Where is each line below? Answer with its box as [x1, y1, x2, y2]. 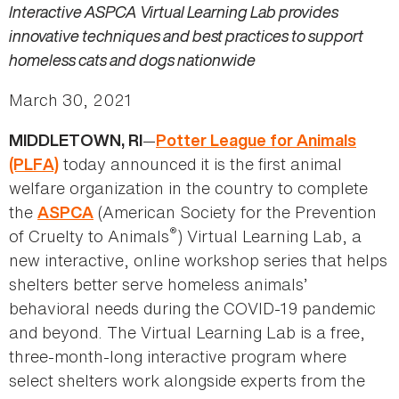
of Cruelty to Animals [9, 224, 169, 248]
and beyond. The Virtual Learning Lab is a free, [9, 321, 365, 345]
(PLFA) [9, 153, 59, 176]
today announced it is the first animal [59, 152, 342, 176]
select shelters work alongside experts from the [9, 369, 365, 393]
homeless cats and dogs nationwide [9, 48, 256, 72]
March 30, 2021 [9, 88, 132, 112]
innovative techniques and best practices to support [9, 24, 363, 48]
